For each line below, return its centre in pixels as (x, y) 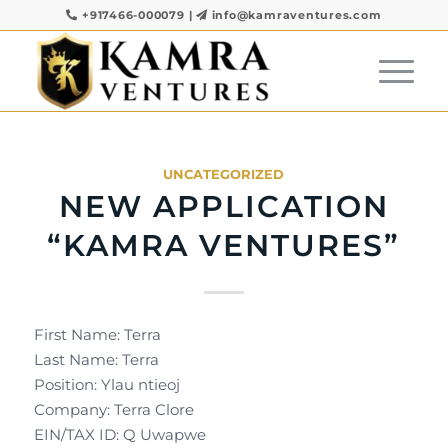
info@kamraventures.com (296, 15)
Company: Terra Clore (113, 409)
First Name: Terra (97, 334)
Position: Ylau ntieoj (106, 384)
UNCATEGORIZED (224, 174)
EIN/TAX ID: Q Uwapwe (119, 434)
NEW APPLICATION (223, 206)
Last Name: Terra (96, 359)
